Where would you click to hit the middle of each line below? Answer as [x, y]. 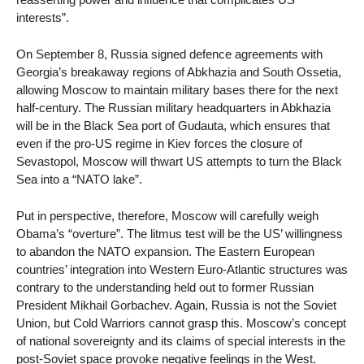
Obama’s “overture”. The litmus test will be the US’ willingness [180, 233]
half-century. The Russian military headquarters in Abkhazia [173, 108]
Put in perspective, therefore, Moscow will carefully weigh [167, 215]
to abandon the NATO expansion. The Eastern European [165, 251]
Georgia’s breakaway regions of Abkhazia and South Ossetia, [179, 72]
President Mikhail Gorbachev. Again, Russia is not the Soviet [176, 305]
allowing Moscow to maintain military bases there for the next [177, 90]
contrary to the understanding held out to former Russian [165, 287]
